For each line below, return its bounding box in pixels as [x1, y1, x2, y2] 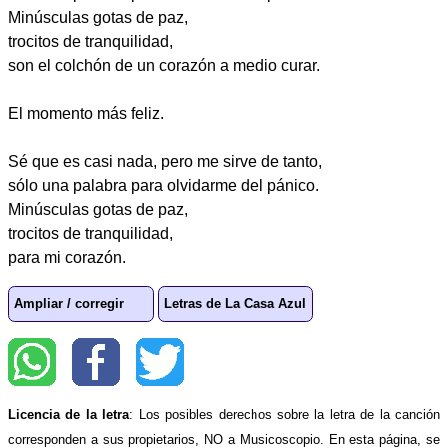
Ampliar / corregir [14, 296, 125, 312]
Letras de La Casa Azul [164, 296, 307, 312]
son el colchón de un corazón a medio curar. [8, 56, 320, 74]
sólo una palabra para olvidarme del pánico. [8, 176, 319, 194]
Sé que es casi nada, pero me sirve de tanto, [8, 152, 322, 170]
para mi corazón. [8, 248, 126, 266]
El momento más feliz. [8, 104, 164, 122]
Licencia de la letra [8, 407, 130, 423]
